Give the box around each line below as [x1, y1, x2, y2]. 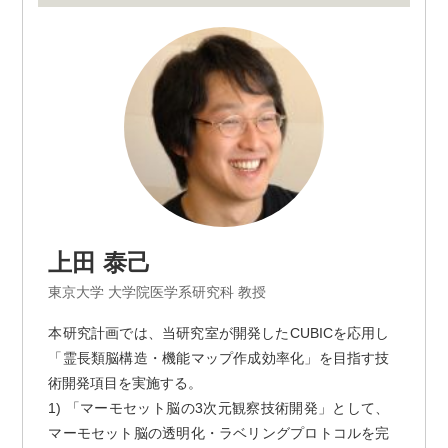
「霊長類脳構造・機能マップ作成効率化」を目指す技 [48, 350, 390, 366]
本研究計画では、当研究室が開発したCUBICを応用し [48, 325, 390, 341]
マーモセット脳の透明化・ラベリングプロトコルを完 [48, 425, 390, 441]
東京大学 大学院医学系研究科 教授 [48, 284, 267, 300]
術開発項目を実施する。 [48, 375, 203, 391]
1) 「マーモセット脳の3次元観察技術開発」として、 [48, 400, 390, 416]
